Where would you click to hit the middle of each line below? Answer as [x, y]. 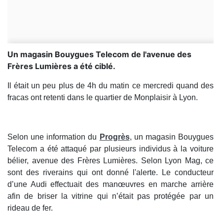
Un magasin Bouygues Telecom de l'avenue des [99, 55]
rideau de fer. [30, 208]
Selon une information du [54, 137]
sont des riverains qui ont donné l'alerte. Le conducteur [110, 173]
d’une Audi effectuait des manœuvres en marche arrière [110, 184]
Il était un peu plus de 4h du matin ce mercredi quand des [110, 86]
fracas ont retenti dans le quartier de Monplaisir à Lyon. [103, 98]
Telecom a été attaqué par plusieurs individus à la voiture [110, 149]
